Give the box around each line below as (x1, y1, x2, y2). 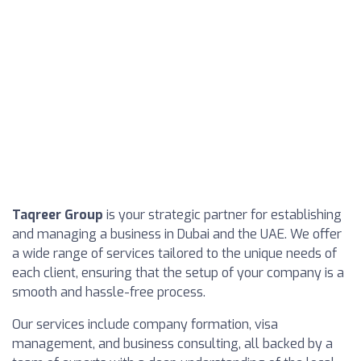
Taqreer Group (12, 206, 103, 223)
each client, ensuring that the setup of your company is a (12, 264, 344, 281)
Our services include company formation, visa (12, 316, 278, 333)
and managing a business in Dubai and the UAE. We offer (12, 226, 342, 243)
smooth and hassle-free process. (12, 284, 205, 301)
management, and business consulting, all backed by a (12, 335, 333, 352)
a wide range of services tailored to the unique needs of (12, 245, 337, 262)
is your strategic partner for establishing (103, 206, 342, 223)
